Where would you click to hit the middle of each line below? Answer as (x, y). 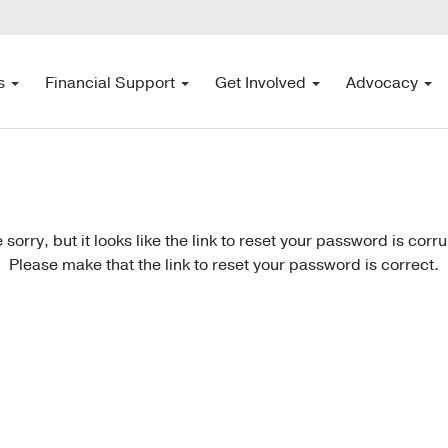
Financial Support (110, 83)
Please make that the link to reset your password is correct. (224, 264)
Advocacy (382, 83)
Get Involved (261, 83)
